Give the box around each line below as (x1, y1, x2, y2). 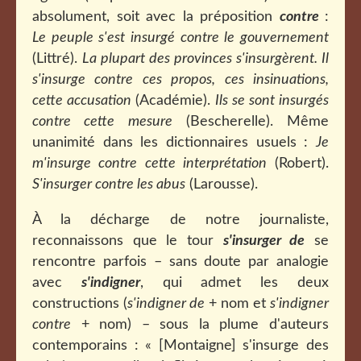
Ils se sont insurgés (215, 93, 329, 108)
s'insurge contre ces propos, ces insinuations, (32, 73, 329, 87)
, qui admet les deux (139, 276, 330, 290)
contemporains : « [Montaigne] (32, 338, 243, 353)
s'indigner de (127, 297, 205, 311)
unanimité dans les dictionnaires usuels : (32, 135, 316, 150)
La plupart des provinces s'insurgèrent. (82, 52, 322, 66)
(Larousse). (185, 177, 258, 192)
